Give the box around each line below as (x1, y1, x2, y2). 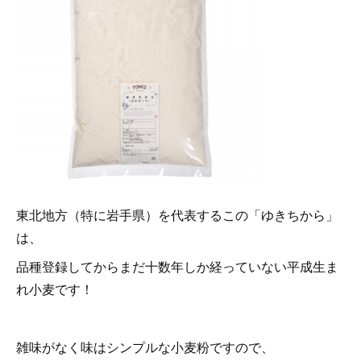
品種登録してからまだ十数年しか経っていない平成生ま (16, 257, 338, 276)
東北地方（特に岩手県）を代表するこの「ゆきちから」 (16, 205, 338, 225)
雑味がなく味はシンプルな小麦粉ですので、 (16, 338, 274, 357)
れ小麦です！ (16, 280, 93, 299)
